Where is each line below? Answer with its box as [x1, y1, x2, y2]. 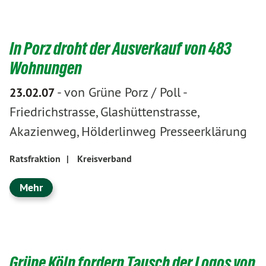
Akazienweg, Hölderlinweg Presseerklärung [9, 123, 247, 140]
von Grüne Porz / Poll [64, 84, 180, 100]
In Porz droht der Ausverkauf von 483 [9, 39, 232, 58]
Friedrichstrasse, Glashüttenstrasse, [9, 103, 198, 120]
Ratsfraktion [9, 153, 61, 165]
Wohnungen [9, 58, 82, 78]
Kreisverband [77, 153, 132, 165]
